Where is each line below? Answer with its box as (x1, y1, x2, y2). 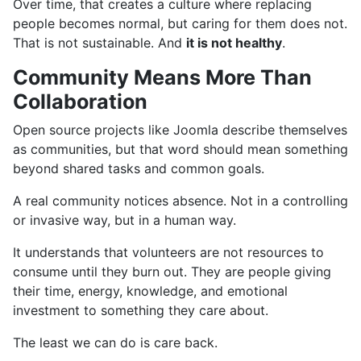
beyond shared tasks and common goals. (13, 160, 264, 176)
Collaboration (13, 89, 147, 114)
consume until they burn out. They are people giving (13, 263, 331, 280)
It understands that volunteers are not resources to (13, 243, 324, 260)
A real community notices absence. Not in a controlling (13, 192, 348, 209)
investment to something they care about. (13, 301, 268, 318)
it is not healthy (186, 34, 282, 51)
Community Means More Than (13, 64, 312, 89)
